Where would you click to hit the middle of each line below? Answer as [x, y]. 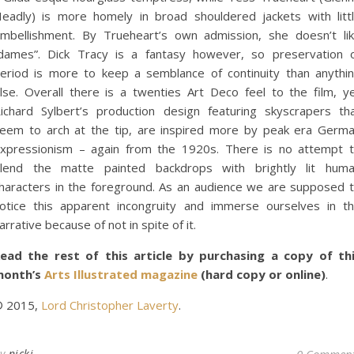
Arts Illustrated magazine [121, 274]
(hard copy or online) [262, 274]
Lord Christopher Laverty [110, 305]
